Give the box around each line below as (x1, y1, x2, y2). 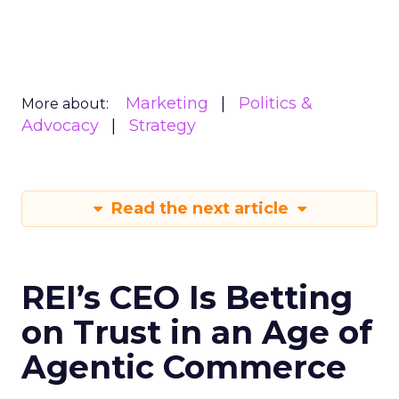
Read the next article (106, 199, 293, 218)
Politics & (239, 94, 313, 113)
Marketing (126, 94, 208, 113)
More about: (21, 95, 109, 112)
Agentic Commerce (21, 347, 346, 387)
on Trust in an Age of (21, 313, 372, 352)
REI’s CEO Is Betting (21, 278, 353, 317)
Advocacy (21, 116, 99, 135)
